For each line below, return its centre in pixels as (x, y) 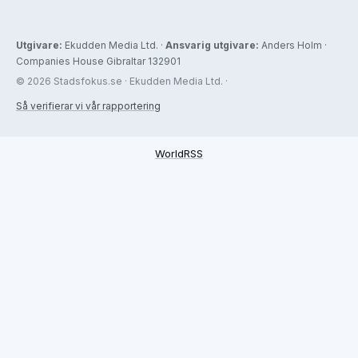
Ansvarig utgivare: (212, 45)
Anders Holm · (293, 45)
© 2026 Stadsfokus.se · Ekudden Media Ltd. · (122, 81)
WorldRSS (179, 153)
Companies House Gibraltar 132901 (98, 61)
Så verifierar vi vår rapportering (88, 105)
